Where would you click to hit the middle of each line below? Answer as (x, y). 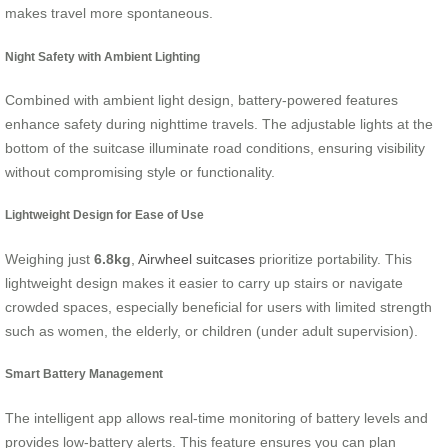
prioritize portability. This (333, 258)
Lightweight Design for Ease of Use (104, 215)
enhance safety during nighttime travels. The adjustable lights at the (219, 124)
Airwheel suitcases (196, 258)
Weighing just (49, 258)
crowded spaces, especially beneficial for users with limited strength (218, 306)
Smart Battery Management (84, 374)
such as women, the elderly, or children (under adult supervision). (211, 330)
